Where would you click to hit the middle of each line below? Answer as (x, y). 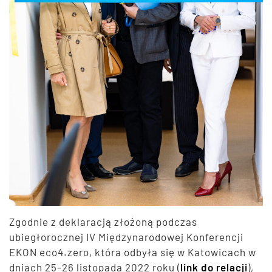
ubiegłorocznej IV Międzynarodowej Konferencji (126, 237)
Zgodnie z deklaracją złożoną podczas (103, 222)
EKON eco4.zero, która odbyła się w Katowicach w (133, 252)
